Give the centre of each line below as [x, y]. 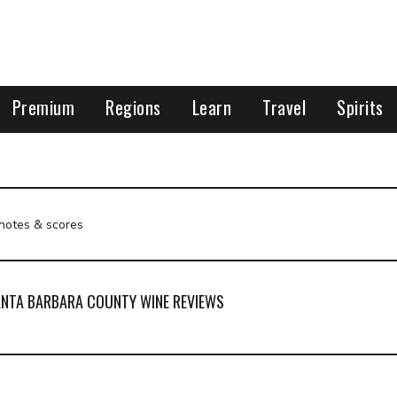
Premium [43, 107]
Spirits [360, 107]
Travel [284, 107]
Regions [133, 107]
